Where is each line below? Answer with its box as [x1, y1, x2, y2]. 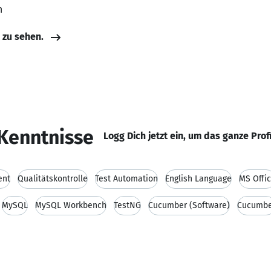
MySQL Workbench [35, 200, 106, 211]
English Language [165, 174, 232, 184]
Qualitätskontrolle [18, 174, 88, 184]
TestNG [114, 200, 141, 211]
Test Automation [95, 174, 158, 184]
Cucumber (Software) [148, 200, 230, 211]
